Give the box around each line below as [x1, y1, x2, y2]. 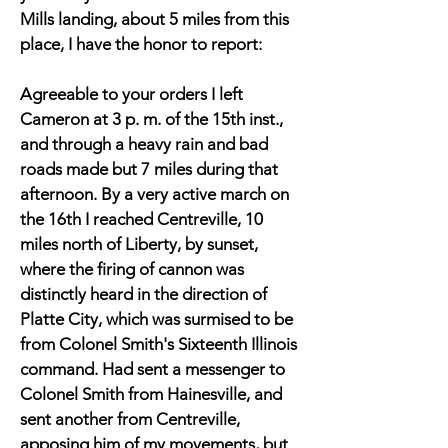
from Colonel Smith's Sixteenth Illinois [20, 334, 297, 354]
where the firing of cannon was [20, 259, 244, 279]
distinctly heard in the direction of [20, 284, 267, 304]
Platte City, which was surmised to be [20, 309, 293, 329]
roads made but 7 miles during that [20, 159, 278, 179]
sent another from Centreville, [20, 409, 240, 429]
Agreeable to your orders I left [20, 84, 243, 104]
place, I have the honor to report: [20, 34, 262, 54]
